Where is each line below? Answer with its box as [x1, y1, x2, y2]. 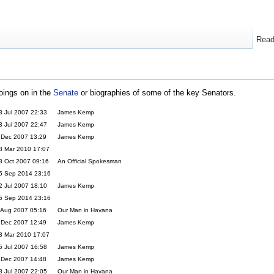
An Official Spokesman [57, 157, 122, 165]
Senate [53, 87, 78, 97]
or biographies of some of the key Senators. [78, 87, 236, 97]
